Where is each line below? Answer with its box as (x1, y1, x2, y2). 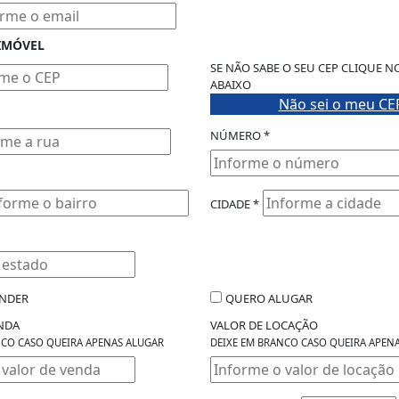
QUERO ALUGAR (225, 290, 313, 306)
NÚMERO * (210, 127, 270, 143)
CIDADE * (210, 196, 259, 212)
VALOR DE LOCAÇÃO (210, 317, 318, 333)
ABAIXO (210, 77, 251, 93)
